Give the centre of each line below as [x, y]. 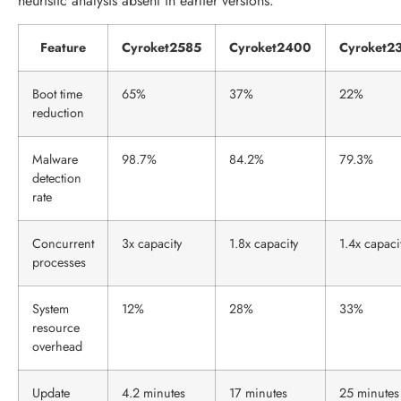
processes [59, 263]
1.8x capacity [264, 244]
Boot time [57, 94]
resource [56, 328]
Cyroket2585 [162, 48]
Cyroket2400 [270, 48]
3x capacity [152, 244]
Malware [55, 160]
